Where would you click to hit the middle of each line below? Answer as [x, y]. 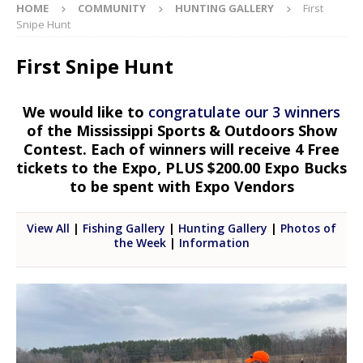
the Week [140, 243]
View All [48, 228]
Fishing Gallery [124, 228]
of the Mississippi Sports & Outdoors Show [181, 131]
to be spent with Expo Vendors [181, 187]
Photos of [308, 228]
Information [214, 243]
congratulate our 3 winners [244, 112]
